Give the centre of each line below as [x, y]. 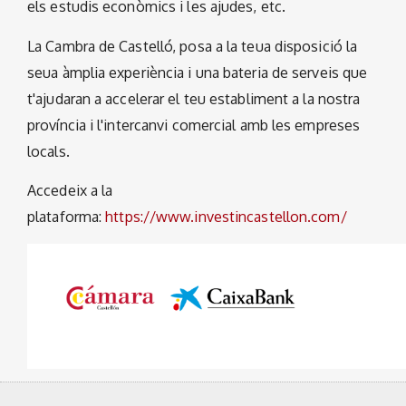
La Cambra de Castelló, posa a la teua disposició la [193, 46]
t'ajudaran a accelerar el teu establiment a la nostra [194, 98]
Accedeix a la [70, 191]
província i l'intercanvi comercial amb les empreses [194, 125]
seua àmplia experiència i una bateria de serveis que [198, 72]
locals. [48, 151]
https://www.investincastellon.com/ [226, 217]
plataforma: [67, 217]
